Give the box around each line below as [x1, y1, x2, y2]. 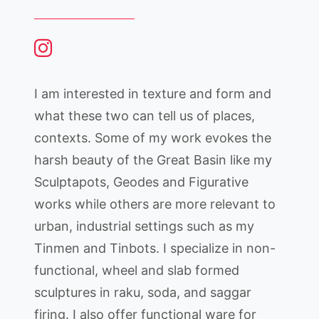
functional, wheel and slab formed [34, 263, 239, 278]
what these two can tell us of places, [34, 108, 255, 123]
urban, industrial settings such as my [34, 219, 254, 234]
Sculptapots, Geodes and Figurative [34, 174, 249, 189]
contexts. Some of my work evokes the [34, 130, 271, 145]
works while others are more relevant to [34, 197, 276, 211]
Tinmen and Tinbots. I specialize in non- [34, 241, 276, 256]
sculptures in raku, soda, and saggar [34, 285, 251, 300]
